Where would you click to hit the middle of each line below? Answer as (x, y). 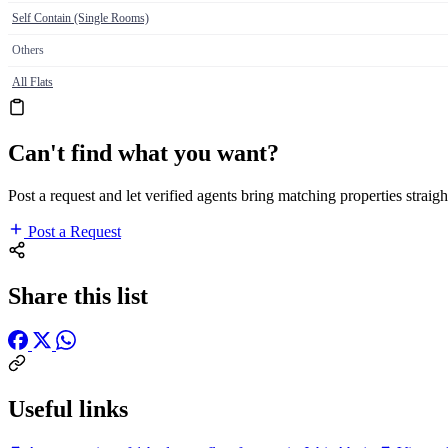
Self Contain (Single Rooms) (80, 18)
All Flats (32, 82)
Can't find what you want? (143, 153)
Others (28, 50)
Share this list (78, 295)
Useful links (68, 408)
